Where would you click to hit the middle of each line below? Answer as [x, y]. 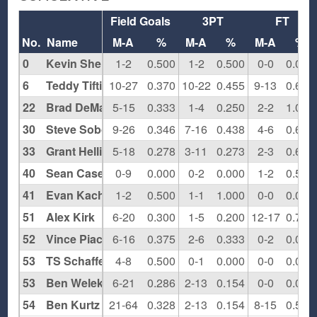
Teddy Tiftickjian [90, 86]
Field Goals [140, 21]
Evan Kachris [82, 195]
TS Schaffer [78, 261]
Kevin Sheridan [88, 64]
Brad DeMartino [88, 108]
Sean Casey [79, 173]
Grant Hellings [85, 151]
